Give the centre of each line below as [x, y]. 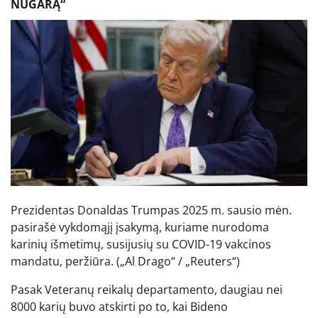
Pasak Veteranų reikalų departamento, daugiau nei [147, 289]
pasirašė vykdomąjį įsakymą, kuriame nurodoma [140, 227]
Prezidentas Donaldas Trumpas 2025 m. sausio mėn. [151, 210]
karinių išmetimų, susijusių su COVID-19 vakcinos [141, 244]
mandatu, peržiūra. [62, 261]
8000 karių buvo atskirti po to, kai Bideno [119, 306]
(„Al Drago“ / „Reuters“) [178, 261]
